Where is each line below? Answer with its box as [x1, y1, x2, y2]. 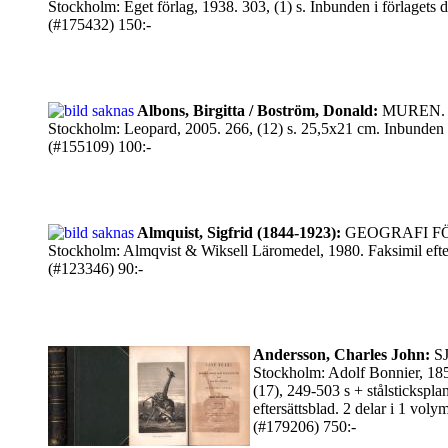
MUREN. [378, 102, 445, 119]
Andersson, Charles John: [253, 346, 430, 363]
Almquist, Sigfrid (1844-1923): [137, 224, 341, 241]
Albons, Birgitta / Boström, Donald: [137, 102, 378, 119]
